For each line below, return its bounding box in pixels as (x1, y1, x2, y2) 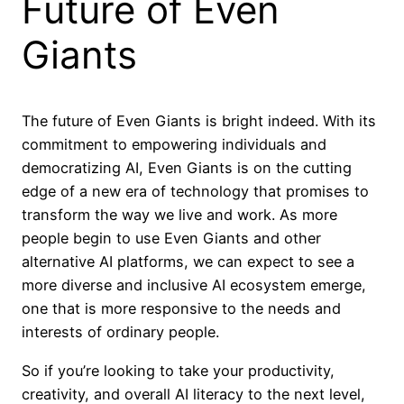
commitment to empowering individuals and (22, 135, 326, 154)
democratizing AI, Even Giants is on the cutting (22, 159, 352, 178)
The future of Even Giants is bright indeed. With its (22, 112, 376, 131)
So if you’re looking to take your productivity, (22, 361, 335, 380)
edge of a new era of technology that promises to (22, 182, 369, 201)
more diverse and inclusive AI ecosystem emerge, (22, 276, 366, 295)
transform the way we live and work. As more (22, 206, 337, 225)
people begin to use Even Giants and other (22, 229, 321, 248)
